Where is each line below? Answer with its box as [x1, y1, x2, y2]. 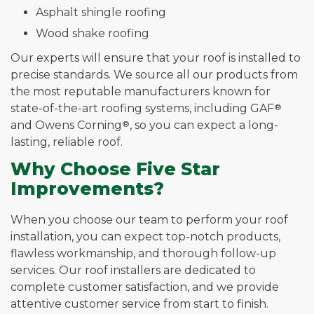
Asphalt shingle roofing [36, 6, 166, 20]
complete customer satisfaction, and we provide [11, 280, 279, 294]
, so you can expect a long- [130, 118, 278, 132]
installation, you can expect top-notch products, [11, 230, 280, 243]
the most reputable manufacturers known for [11, 85, 271, 99]
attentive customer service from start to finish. [11, 297, 268, 310]
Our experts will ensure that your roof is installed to [11, 51, 301, 65]
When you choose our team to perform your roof [11, 213, 288, 226]
